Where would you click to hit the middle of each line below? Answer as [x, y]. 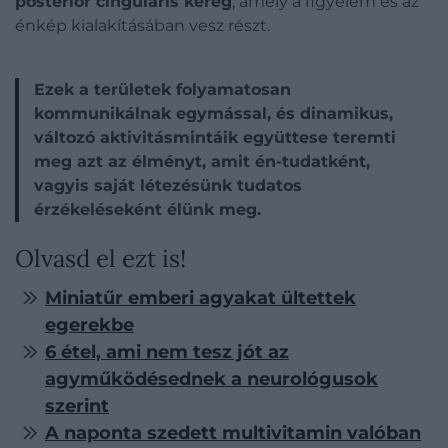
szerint [77, 406]
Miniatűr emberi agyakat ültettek [200, 298]
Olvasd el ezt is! [100, 258]
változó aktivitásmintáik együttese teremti [215, 137]
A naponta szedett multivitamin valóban [233, 433]
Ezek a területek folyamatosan [162, 89]
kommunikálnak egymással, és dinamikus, [213, 113]
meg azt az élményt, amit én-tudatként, [202, 161]
